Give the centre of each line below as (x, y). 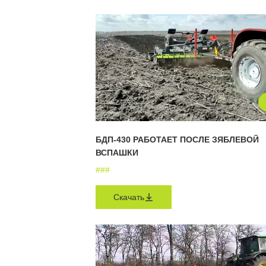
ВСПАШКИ (117, 153)
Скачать (129, 197)
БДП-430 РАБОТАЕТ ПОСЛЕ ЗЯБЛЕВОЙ (177, 140)
